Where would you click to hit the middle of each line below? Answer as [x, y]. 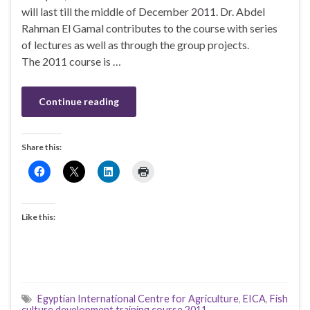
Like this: [38, 217]
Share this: [42, 147]
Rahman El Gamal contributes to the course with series [149, 28]
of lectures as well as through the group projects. [135, 45]
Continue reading [79, 101]
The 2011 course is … [71, 61]
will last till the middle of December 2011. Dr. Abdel [143, 11]
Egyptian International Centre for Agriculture [138, 299]
